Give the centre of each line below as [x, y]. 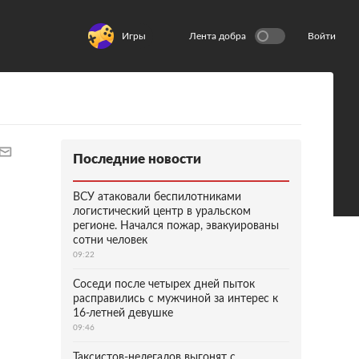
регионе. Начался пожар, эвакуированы [176, 226]
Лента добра [218, 36]
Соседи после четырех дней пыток [164, 284]
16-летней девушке [123, 313]
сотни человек [110, 240]
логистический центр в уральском [162, 212]
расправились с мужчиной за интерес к [175, 299]
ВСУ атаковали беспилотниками [157, 197]
